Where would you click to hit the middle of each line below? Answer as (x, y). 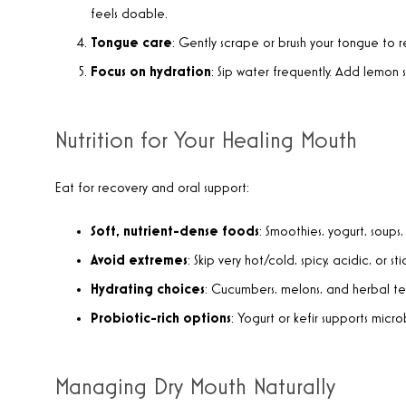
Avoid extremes (139, 261)
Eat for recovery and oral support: (152, 188)
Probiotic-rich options (161, 319)
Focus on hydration (151, 72)
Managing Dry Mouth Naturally (195, 387)
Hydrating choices (148, 290)
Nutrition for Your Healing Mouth (206, 141)
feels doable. (129, 14)
